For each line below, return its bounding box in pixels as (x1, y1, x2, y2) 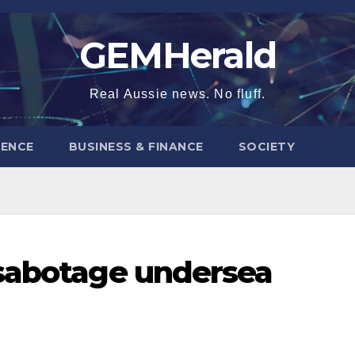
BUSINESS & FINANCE (68, 139, 204, 154)
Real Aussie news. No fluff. (89, 87, 266, 101)
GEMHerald (78, 33, 277, 77)
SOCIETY (238, 139, 295, 154)
